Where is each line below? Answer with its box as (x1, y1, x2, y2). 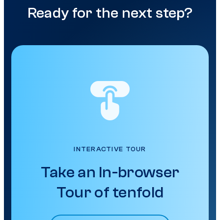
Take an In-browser (40, 164, 180, 182)
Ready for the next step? (27, 4, 193, 22)
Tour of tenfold (56, 184, 164, 202)
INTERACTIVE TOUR (74, 145, 146, 154)
